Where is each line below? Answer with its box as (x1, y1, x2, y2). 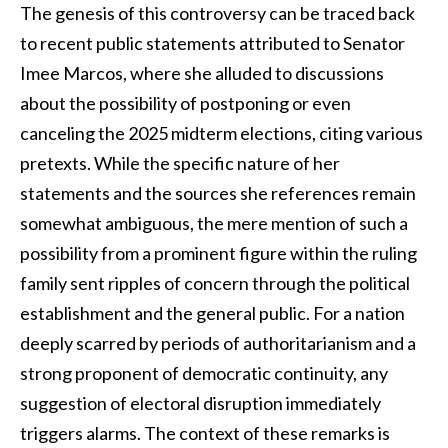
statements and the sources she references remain (20, 181, 416, 204)
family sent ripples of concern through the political (20, 271, 410, 294)
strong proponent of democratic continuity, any (20, 361, 388, 384)
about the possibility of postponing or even (20, 91, 351, 114)
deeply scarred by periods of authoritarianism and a (20, 331, 416, 354)
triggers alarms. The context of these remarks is (20, 421, 390, 444)
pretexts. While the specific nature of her (20, 151, 340, 174)
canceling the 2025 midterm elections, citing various (20, 121, 423, 144)
